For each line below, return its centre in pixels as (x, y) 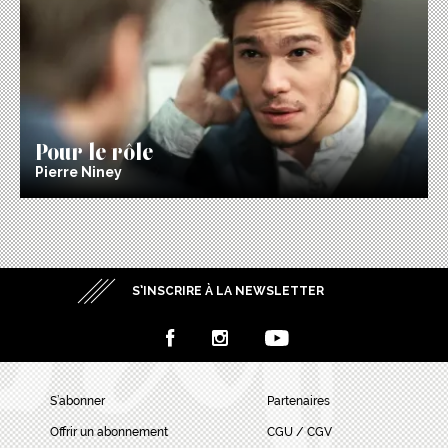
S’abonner (77, 401)
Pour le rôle (94, 145)
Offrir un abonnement (109, 432)
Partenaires (298, 401)
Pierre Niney (78, 171)
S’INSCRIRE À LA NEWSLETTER (228, 290)
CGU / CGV (299, 432)
